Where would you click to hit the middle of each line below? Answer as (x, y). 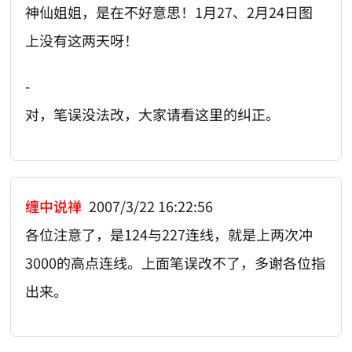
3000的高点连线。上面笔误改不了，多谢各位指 (176, 262)
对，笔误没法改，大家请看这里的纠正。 (153, 114)
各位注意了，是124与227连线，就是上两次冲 (169, 234)
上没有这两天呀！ (82, 40)
